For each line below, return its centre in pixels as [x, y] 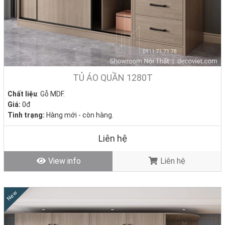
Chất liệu [22, 94]
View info [63, 161]
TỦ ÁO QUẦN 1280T [113, 77]
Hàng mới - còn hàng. [79, 115]
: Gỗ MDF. [51, 94]
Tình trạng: [26, 115]
